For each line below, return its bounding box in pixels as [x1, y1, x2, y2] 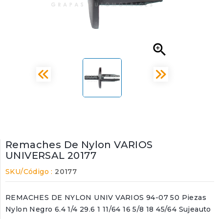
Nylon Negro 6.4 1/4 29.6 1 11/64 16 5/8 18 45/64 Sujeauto [5, 205, 211, 214]
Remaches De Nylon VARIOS [5, 139, 153, 151]
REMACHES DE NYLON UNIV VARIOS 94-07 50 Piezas [5, 193, 206, 202]
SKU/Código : [5, 167, 53, 176]
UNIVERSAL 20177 [5, 150, 96, 161]
